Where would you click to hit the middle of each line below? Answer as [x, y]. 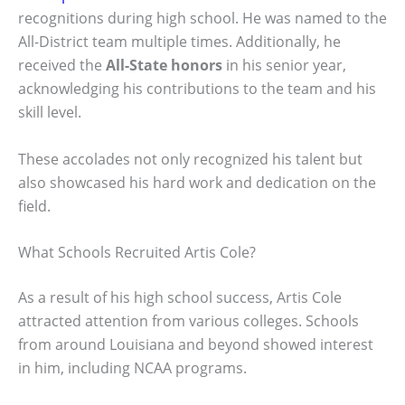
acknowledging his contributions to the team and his [197, 89]
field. [34, 206]
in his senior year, [284, 65]
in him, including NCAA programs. [132, 368]
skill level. [50, 112]
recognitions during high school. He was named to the [202, 18]
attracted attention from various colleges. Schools [188, 321]
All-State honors [164, 65]
